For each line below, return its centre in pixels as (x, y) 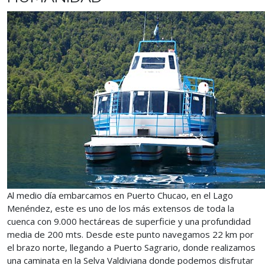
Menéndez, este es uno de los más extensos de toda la (121, 208)
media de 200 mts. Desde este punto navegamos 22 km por (130, 234)
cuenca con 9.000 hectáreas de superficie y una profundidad (129, 221)
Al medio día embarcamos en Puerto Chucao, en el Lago (120, 195)
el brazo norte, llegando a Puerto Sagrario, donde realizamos (131, 247)
